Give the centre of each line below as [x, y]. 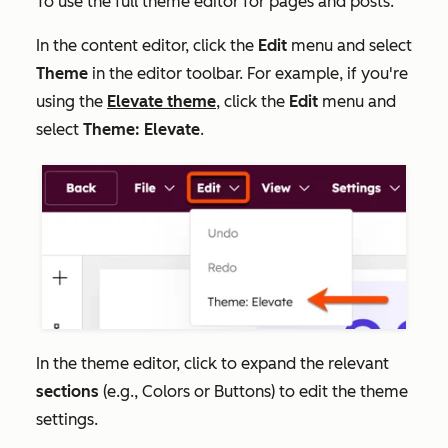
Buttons [242, 391]
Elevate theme [161, 101]
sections [67, 391]
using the [71, 101]
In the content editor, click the [147, 45]
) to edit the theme [339, 391]
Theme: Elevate [141, 129]
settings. [69, 419]
